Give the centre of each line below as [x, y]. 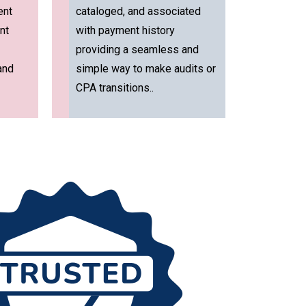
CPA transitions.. [115, 88]
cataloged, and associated [139, 11]
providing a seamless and [138, 50]
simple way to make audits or [146, 69]
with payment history [126, 30]
